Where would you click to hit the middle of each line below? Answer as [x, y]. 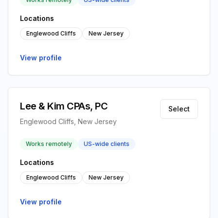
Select [179, 109]
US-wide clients [107, 144]
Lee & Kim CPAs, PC [64, 106]
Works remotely [49, 144]
